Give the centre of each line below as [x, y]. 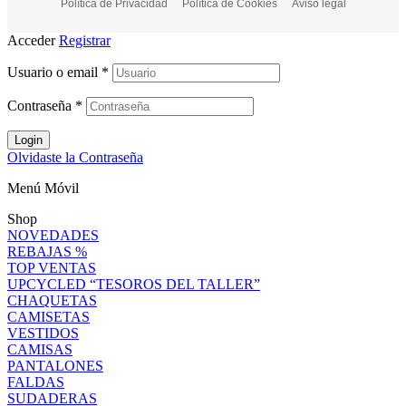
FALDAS [36, 382]
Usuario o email [54, 72]
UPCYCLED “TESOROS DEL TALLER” [134, 284]
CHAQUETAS [52, 300]
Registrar [85, 40]
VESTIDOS [43, 333]
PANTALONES [55, 365]
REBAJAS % [47, 251]
